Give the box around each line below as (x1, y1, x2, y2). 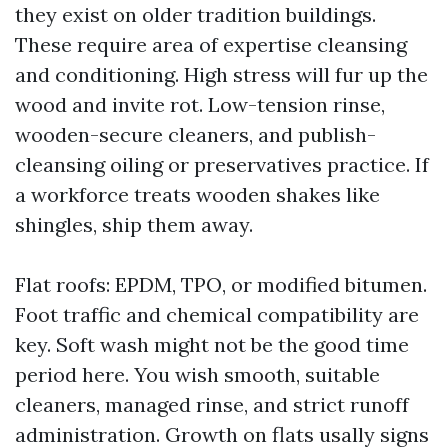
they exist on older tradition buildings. (15, 2, 376, 27)
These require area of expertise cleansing (15, 32, 407, 57)
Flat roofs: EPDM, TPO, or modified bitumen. (15, 272, 427, 297)
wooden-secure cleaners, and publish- (15, 122, 376, 147)
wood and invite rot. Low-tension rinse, (15, 92, 385, 117)
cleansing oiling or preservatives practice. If (15, 152, 429, 177)
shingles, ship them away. (15, 212, 253, 237)
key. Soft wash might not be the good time (15, 332, 409, 357)
